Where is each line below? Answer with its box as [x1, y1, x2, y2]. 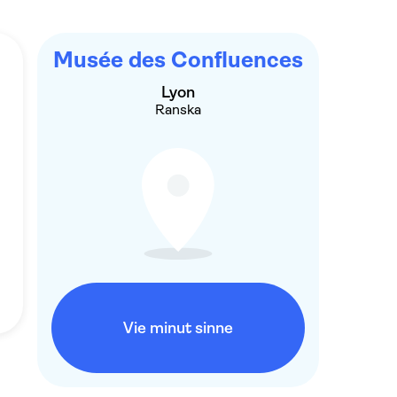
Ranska [154, 101, 201, 118]
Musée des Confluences [52, 47, 303, 73]
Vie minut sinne [122, 319, 233, 337]
